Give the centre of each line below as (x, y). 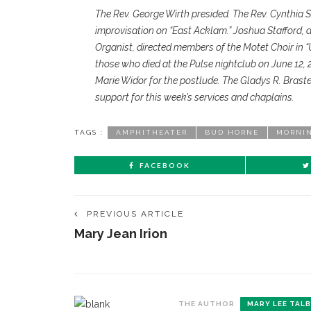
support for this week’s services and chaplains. (196, 97)
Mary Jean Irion (121, 234)
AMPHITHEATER (152, 132)
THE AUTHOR (207, 304)
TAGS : (89, 132)
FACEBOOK (165, 165)
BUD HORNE (232, 132)
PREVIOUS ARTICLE (135, 214)
